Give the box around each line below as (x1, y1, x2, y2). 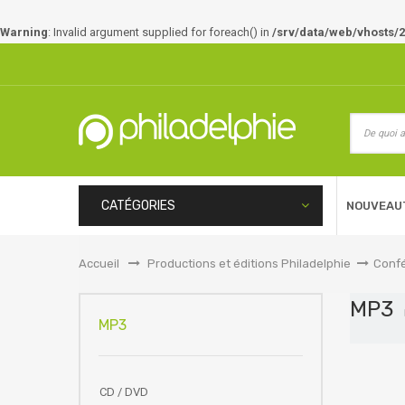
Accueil (79, 257, 119, 270)
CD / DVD (99, 385, 148, 399)
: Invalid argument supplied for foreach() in (48, 25, 272, 39)
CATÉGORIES (101, 198, 175, 213)
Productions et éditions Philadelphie (147, 257, 351, 270)
